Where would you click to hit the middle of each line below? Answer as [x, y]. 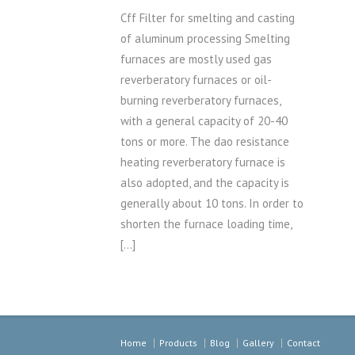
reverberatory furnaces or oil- [196, 80]
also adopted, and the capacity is [205, 183]
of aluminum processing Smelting [205, 38]
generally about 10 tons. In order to [212, 203]
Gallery [258, 343]
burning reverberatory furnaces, [200, 100]
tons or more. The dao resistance [205, 141]
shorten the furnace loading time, [206, 224]
